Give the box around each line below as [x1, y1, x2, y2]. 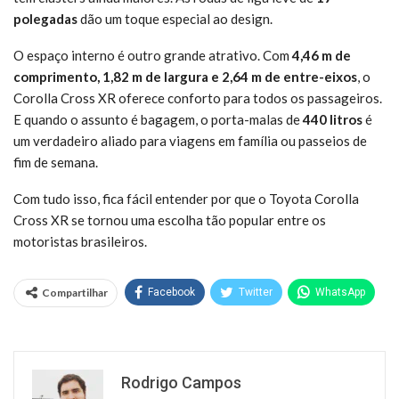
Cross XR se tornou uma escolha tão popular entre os [13, 211, 326, 228]
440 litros [303, 110, 362, 127]
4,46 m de [292, 46, 351, 63]
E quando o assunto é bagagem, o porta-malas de [13, 110, 303, 127]
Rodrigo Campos [121, 372, 241, 392]
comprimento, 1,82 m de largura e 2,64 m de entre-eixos [13, 68, 357, 85]
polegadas [13, 10, 77, 27]
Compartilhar [42, 285, 108, 299]
